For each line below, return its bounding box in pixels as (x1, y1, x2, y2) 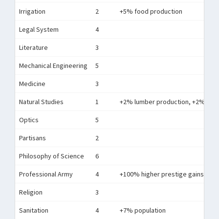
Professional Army (19, 170, 73, 178)
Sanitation (19, 206, 48, 215)
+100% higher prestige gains (120, 170, 204, 178)
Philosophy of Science (19, 152, 84, 160)
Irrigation (19, 7, 45, 16)
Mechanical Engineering (19, 61, 88, 70)
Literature (19, 43, 48, 52)
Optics (19, 115, 39, 124)
